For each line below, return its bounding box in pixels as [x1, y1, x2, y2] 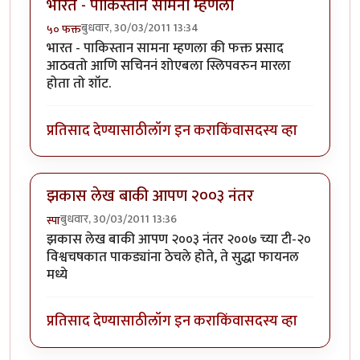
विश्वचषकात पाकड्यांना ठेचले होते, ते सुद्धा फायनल [47, 245, 299, 268]
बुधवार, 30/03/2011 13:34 [81, 18, 198, 38]
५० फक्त [47, 20, 81, 39]
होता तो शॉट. [47, 72, 111, 96]
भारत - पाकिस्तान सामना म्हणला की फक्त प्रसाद [47, 37, 284, 60]
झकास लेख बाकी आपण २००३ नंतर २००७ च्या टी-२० [47, 227, 311, 251]
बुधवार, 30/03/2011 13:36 [60, 209, 177, 228]
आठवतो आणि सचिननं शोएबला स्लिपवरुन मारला [47, 55, 291, 78]
